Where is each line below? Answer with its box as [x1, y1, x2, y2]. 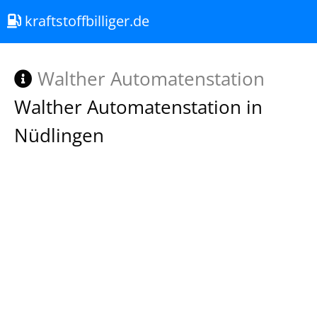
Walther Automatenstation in [14, 94, 263, 120]
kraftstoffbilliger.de [21, 11, 149, 30]
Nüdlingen [14, 122, 104, 148]
